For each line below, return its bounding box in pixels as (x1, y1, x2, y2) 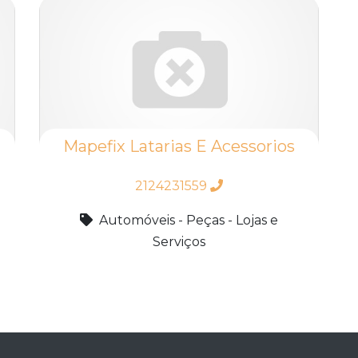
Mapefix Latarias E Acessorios (63, 136, 295, 156)
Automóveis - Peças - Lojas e (99, 212, 278, 228)
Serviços (153, 233, 205, 249)
